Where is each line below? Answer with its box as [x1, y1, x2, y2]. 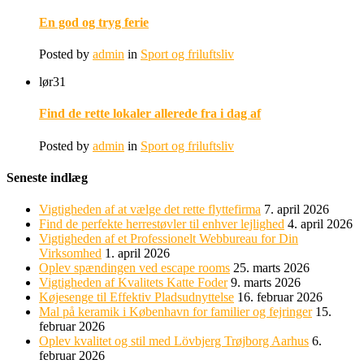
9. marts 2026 [231, 275, 301, 290]
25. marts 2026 [233, 261, 310, 275]
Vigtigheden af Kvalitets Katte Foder [39, 275, 227, 290]
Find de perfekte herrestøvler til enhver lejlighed [39, 217, 284, 232]
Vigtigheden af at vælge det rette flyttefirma [39, 202, 261, 217]
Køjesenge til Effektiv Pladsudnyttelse [39, 290, 234, 305]
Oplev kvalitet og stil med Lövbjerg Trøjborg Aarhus [39, 334, 309, 349]
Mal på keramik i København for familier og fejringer [39, 305, 312, 319]
